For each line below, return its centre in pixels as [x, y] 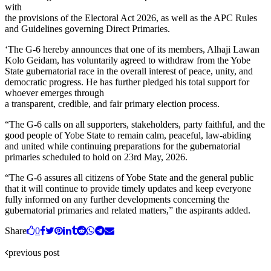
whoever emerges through [54, 93]
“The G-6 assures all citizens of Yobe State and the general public [129, 177]
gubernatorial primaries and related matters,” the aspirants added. [128, 210]
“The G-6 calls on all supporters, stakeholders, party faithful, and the [135, 124]
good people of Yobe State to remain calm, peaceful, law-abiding [128, 135]
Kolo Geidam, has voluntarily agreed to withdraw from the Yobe [128, 60]
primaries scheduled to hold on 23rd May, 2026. [96, 157]
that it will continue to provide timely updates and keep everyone [128, 188]
